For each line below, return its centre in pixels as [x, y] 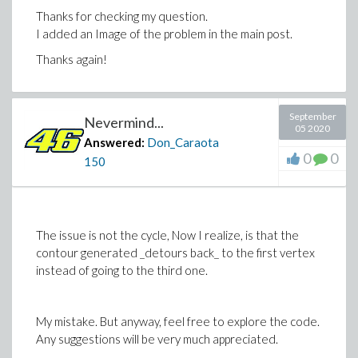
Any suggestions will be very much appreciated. [157, 339]
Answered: [114, 142]
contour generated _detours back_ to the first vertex [175, 253]
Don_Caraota [183, 142]
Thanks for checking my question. [122, 16]
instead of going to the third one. [122, 270]
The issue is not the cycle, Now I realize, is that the [167, 235]
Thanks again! [72, 59]
